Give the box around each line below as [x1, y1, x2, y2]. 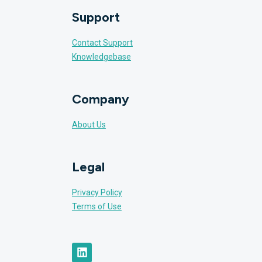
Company [71, 91, 129, 107]
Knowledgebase [71, 51, 131, 61]
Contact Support [71, 37, 133, 47]
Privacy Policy [71, 187, 122, 197]
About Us [71, 119, 106, 129]
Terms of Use [71, 201, 122, 211]
